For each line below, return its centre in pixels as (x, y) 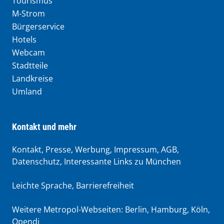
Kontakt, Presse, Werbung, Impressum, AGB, (95, 149)
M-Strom (28, 13)
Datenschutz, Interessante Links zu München (96, 161)
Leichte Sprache (42, 185)
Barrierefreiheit (105, 185)
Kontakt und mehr (44, 126)
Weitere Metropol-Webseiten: (68, 209)
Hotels (24, 39)
